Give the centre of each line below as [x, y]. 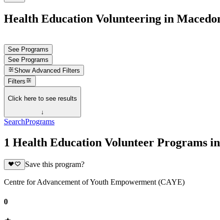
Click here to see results [42, 98]
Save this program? [55, 165]
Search [14, 122]
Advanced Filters [56, 71]
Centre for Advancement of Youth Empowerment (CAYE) [94, 182]
